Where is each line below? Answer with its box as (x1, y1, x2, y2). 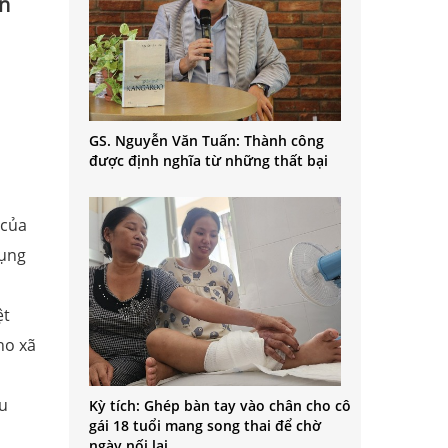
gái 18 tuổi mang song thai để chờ (88, 416, 321, 436)
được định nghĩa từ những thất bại (88, 150, 328, 170)
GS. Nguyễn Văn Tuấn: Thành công (88, 130, 324, 150)
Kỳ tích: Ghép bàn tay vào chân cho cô (88, 396, 351, 416)
